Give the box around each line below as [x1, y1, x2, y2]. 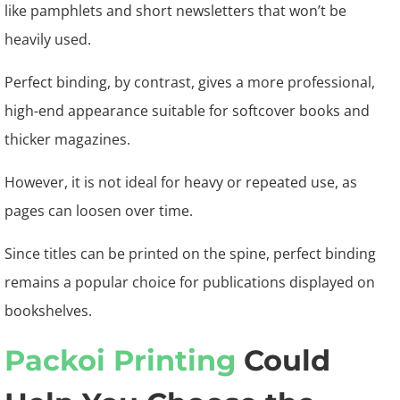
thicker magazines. [4, 129, 130, 149]
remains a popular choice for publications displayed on [4, 272, 375, 292]
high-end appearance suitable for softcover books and [4, 101, 370, 121]
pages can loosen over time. [4, 201, 193, 221]
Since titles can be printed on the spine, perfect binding [4, 244, 376, 263]
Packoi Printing [4, 343, 236, 378]
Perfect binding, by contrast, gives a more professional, [4, 72, 375, 92]
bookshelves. [4, 301, 92, 321]
